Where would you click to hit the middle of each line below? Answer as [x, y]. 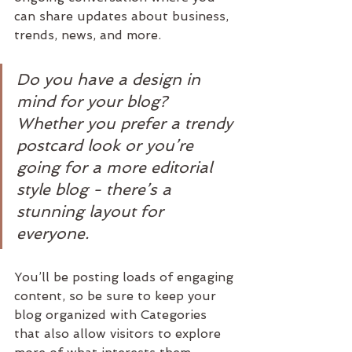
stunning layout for [92, 211]
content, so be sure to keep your [117, 296]
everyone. [53, 233]
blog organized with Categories [112, 315]
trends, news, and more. [90, 35]
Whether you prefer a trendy [127, 123]
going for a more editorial [117, 167]
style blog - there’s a [96, 189]
